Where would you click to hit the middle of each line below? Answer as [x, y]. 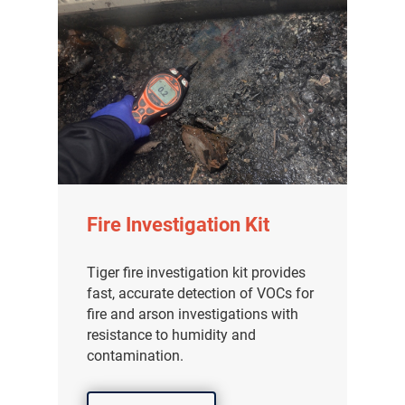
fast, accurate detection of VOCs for [201, 293]
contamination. [136, 356]
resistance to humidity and [172, 335]
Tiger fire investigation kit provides [197, 273]
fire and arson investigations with [193, 314]
